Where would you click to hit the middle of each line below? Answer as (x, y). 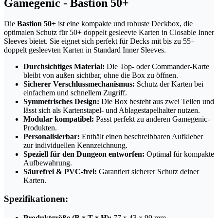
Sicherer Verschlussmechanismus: (79, 84)
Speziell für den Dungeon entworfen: (84, 154)
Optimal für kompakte (179, 154)
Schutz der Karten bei (169, 84)
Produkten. (40, 127)
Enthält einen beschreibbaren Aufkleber (141, 136)
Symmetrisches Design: (61, 101)
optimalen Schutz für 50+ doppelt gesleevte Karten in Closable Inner (109, 32)
